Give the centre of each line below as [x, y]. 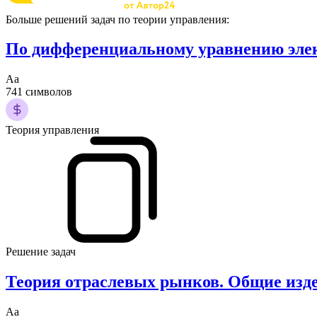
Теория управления [52, 130]
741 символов [39, 92]
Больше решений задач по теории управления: [117, 19]
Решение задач [41, 252]
